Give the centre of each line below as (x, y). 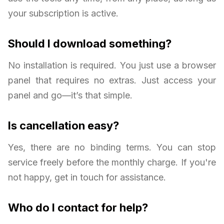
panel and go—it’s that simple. (70, 95)
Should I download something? (90, 43)
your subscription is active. (63, 13)
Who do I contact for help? (78, 207)
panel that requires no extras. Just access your (112, 80)
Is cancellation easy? (63, 125)
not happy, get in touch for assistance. (87, 177)
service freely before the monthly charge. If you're (112, 162)
